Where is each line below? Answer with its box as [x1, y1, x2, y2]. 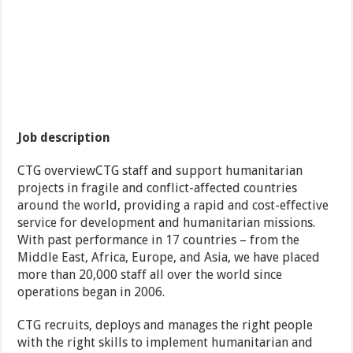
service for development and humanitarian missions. [17, 215, 316, 231]
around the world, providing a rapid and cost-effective [17, 198, 329, 214]
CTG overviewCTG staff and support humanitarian [17, 163, 303, 179]
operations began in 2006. [17, 284, 165, 300]
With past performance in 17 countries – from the [17, 232, 300, 248]
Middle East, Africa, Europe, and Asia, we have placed [17, 250, 321, 266]
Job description [17, 130, 111, 146]
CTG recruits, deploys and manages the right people [17, 318, 314, 333]
